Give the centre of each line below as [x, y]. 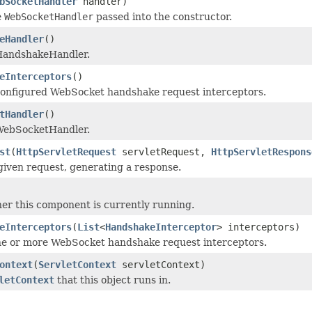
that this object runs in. [112, 280]
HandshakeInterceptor [161, 227]
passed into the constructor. [163, 16]
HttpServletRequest [66, 151]
